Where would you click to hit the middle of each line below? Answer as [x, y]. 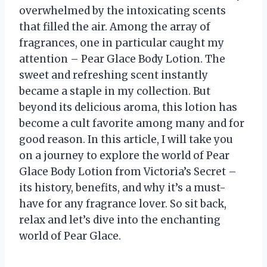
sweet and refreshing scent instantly [114, 75]
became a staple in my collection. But [115, 91]
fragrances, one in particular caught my [122, 43]
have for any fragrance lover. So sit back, [123, 204]
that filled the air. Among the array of [115, 27]
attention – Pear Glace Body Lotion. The [122, 59]
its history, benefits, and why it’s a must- [122, 187]
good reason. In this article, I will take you [126, 139]
